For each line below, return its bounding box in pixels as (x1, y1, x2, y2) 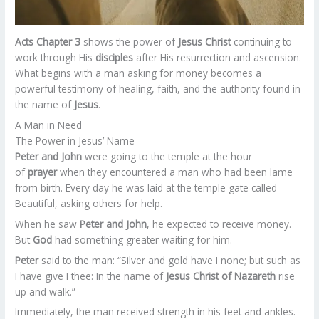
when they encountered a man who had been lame (57, 165, 293, 179)
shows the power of (80, 35, 179, 49)
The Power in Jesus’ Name (15, 134, 135, 147)
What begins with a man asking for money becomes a (15, 66, 262, 80)
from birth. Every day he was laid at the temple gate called (15, 181, 278, 194)
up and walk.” (15, 284, 76, 298)
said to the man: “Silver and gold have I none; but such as (38, 253, 301, 267)
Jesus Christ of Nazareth (166, 268, 279, 283)
